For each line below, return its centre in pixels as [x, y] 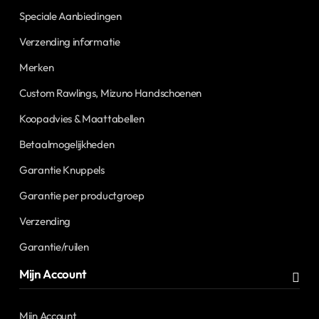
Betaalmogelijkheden [67, 144]
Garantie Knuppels [62, 169]
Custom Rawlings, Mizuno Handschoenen [111, 93]
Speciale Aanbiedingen [70, 16]
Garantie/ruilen [54, 246]
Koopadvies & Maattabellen [82, 118]
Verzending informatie [70, 41]
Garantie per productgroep [82, 195]
